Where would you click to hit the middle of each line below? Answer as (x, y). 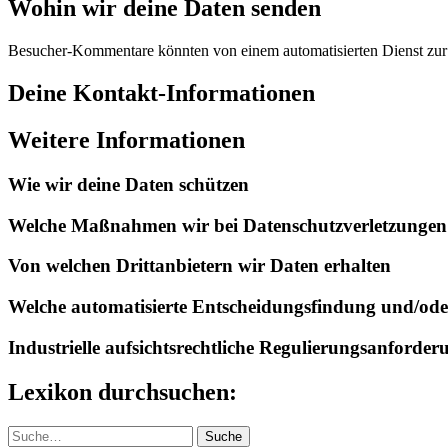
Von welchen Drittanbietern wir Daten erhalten (199, 266)
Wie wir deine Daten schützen (128, 184)
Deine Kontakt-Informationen (161, 93)
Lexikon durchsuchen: (122, 391)
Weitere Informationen (126, 140)
